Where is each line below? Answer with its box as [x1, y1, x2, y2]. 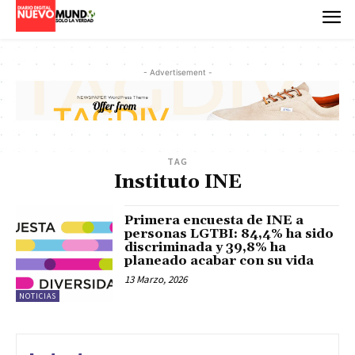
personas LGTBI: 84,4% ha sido [124, 226, 334, 242]
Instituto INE [113, 170, 242, 195]
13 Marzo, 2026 [124, 273, 188, 287]
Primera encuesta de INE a [124, 212, 304, 229]
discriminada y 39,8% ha [124, 239, 287, 256]
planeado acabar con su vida [124, 253, 315, 269]
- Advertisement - [143, 67, 212, 77]
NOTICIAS [19, 291, 56, 302]
